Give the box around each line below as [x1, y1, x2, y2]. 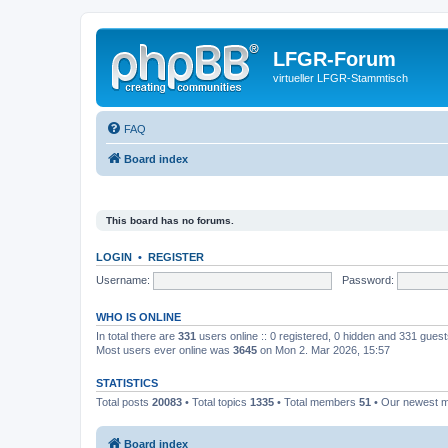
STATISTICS [96, 377, 158, 389]
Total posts [96, 396, 152, 408]
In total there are [96, 330, 178, 342]
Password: [341, 273, 394, 286]
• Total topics [182, 396, 250, 408]
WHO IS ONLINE [96, 311, 181, 323]
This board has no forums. [106, 215, 234, 226]
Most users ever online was [96, 344, 233, 356]
